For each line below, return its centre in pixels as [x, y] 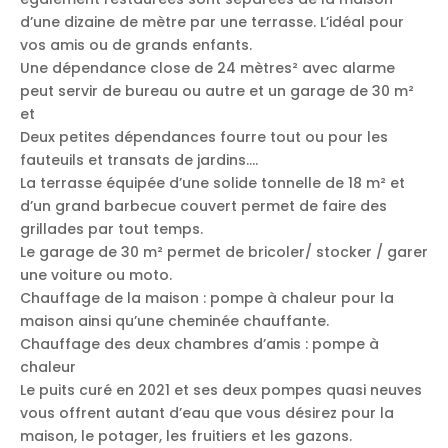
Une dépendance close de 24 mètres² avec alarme [207, 67]
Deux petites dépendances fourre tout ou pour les [204, 136]
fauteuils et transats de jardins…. [139, 159]
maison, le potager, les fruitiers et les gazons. [186, 435]
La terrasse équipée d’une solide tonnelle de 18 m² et [212, 182]
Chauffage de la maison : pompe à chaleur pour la [207, 297]
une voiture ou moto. [96, 274]
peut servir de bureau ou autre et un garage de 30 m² [217, 90]
